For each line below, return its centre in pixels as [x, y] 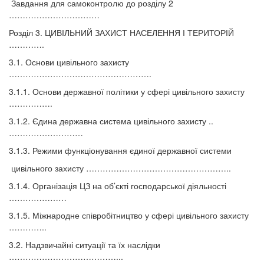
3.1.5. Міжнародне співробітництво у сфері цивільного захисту [129, 215]
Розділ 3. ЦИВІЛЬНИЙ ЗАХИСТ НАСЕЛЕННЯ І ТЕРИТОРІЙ [121, 33]
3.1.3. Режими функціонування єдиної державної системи [120, 151]
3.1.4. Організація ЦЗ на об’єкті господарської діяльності [118, 186]
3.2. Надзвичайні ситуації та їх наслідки [85, 245]
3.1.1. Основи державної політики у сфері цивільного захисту [127, 92]
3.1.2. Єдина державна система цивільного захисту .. [111, 121]
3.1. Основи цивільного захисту [69, 62]
